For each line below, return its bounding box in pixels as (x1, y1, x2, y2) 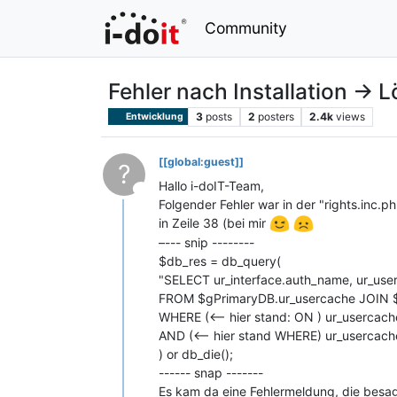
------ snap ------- (159, 365, 263, 381)
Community (205, 18, 288, 37)
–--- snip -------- (159, 235, 254, 251)
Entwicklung (124, 110, 184, 122)
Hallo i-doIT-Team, (159, 177, 264, 193)
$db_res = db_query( (159, 253, 281, 269)
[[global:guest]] (159, 154, 244, 168)
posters (257, 109, 294, 123)
